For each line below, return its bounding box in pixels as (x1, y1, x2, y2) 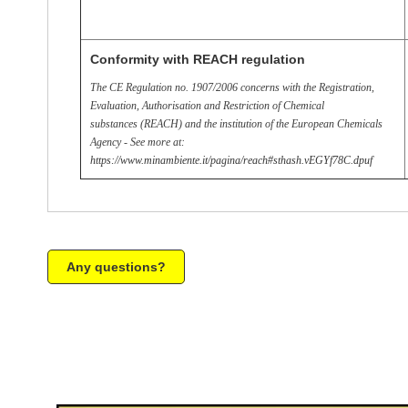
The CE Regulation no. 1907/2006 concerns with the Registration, (90, 80, 374, 94)
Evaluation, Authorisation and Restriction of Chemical (90, 98, 324, 112)
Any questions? (66, 259, 166, 274)
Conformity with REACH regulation (90, 51, 305, 66)
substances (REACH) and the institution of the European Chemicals (90, 117, 382, 130)
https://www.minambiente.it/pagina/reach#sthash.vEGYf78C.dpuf (90, 153, 372, 167)
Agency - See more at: (90, 135, 185, 148)
